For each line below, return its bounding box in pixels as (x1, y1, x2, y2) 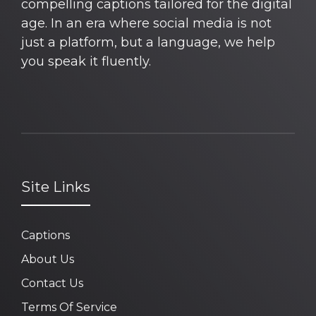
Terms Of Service (21, 300, 117, 314)
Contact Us (21, 276, 83, 290)
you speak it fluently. (21, 53, 151, 69)
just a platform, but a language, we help (21, 34, 275, 50)
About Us (21, 252, 74, 266)
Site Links (21, 178, 90, 195)
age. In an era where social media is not (21, 15, 272, 31)
